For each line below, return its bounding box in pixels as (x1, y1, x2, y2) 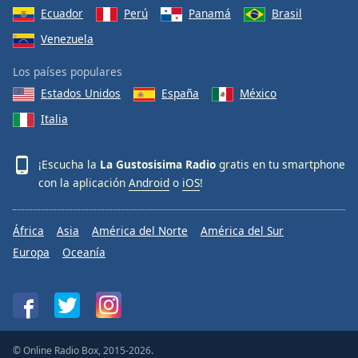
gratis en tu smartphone (216, 157, 345, 172)
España (161, 85, 199, 101)
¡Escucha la (38, 157, 100, 172)
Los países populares (13, 63, 122, 79)
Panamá (189, 5, 231, 21)
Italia (41, 111, 68, 126)
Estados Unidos (41, 85, 121, 101)
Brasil (272, 5, 302, 21)
